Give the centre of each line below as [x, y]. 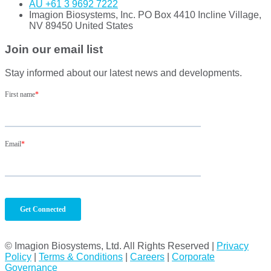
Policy [18, 256]
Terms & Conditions [81, 256]
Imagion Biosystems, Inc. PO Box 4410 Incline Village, [145, 15]
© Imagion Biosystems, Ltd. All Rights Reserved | [111, 246]
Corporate [193, 256]
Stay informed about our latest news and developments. [123, 73]
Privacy [233, 246]
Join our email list [54, 50]
